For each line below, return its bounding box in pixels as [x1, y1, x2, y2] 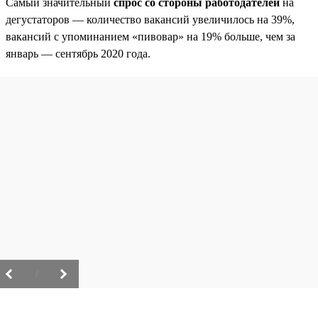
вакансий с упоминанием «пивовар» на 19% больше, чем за [6, 30, 295, 43]
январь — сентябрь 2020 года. [6, 47, 150, 60]
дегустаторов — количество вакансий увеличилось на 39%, [6, 13, 295, 26]
